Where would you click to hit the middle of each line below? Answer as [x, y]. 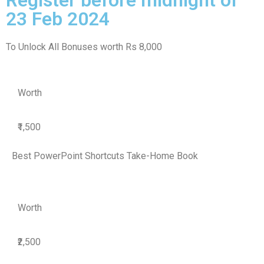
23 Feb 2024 [58, 19]
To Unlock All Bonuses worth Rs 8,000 [84, 47]
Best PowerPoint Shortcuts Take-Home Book [105, 156]
